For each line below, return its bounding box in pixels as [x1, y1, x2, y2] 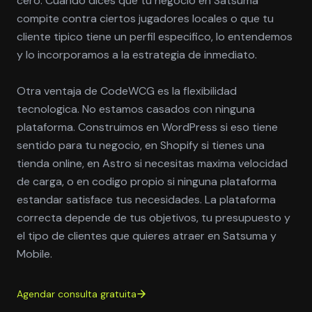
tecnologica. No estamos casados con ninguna [17, 102, 255, 116]
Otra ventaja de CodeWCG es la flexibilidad [17, 84, 237, 98]
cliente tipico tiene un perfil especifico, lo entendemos [17, 29, 292, 44]
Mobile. [17, 247, 52, 261]
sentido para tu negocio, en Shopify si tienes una [17, 138, 265, 153]
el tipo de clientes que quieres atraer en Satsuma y [17, 228, 276, 243]
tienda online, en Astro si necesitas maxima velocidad [17, 156, 288, 171]
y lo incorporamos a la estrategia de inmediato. [17, 47, 257, 62]
